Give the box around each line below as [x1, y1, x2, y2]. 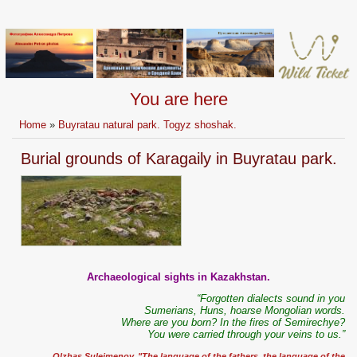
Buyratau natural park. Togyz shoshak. [58, 119, 237, 131]
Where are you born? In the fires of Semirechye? [121, 316, 345, 329]
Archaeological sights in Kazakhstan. [87, 271, 270, 284]
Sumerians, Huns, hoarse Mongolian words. [144, 304, 345, 317]
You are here [129, 89, 228, 110]
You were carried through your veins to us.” [147, 328, 345, 341]
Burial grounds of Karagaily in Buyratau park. [20, 150, 337, 168]
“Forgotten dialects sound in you [197, 292, 345, 305]
